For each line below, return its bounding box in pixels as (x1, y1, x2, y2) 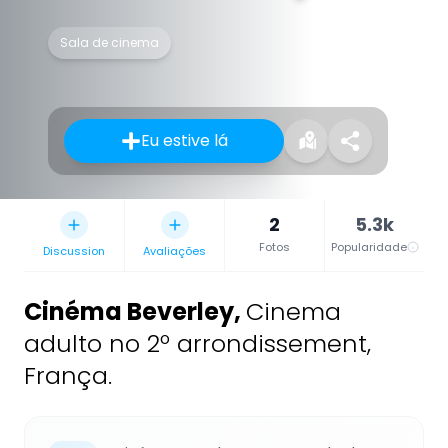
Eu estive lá (140, 129, 228, 153)
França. (24, 359, 112, 393)
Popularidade (330, 239, 407, 256)
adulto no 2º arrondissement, (24, 327, 371, 361)
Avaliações (143, 243, 206, 260)
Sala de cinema (60, 34, 159, 52)
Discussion (43, 243, 105, 260)
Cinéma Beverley (24, 295, 234, 329)
